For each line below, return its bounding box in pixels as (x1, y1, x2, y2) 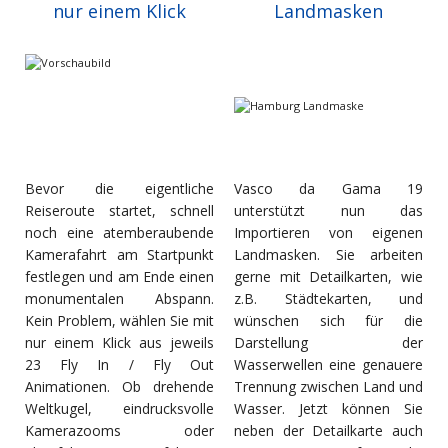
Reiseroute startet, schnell (25, 201, 214, 221)
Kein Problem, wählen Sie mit (25, 311, 214, 331)
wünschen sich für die (234, 311, 423, 331)
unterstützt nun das (234, 201, 423, 221)
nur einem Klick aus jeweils (25, 333, 214, 353)
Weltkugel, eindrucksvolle (25, 399, 214, 419)
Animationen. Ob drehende (25, 377, 214, 397)
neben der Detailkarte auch (234, 421, 423, 441)
